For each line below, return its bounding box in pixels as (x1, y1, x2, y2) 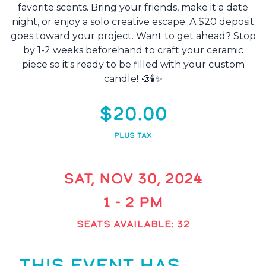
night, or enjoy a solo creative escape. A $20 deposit (12, 15, 254, 27)
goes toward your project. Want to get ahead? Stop (10, 30, 256, 42)
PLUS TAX (114, 130, 152, 140)
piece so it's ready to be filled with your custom (21, 58, 245, 70)
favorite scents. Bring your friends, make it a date (18, 1, 248, 13)
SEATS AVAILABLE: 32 (77, 217, 189, 230)
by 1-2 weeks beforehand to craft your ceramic (23, 44, 243, 56)
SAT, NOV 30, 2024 (64, 168, 202, 188)
